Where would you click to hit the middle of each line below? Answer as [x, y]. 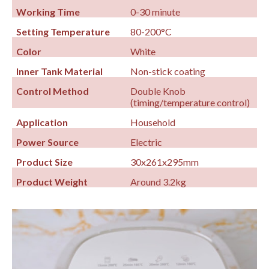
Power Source [48, 142]
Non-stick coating [168, 71]
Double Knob [158, 91]
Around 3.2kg [159, 182]
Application [42, 122]
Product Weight [52, 182]
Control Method [53, 91]
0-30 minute [156, 12]
